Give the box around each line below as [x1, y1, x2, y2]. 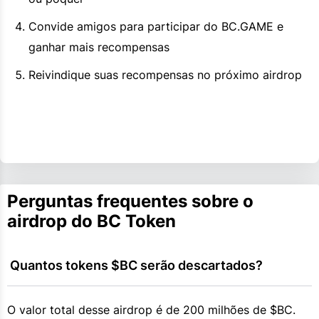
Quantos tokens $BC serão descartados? [10, 257, 263, 273]
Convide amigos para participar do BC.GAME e [28, 19, 283, 33]
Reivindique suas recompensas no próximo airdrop [28, 67, 302, 82]
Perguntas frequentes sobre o [7, 190, 253, 211]
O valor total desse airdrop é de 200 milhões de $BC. [7, 302, 296, 317]
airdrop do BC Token [7, 210, 176, 231]
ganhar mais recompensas [28, 39, 169, 54]
